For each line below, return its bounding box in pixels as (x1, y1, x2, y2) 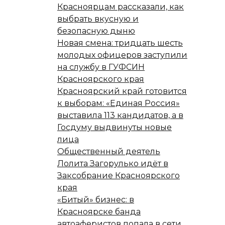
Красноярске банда (57, 206, 141, 216)
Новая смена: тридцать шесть (57, 38, 183, 48)
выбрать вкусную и (57, 14, 139, 24)
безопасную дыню (57, 26, 135, 36)
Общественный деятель (57, 146, 160, 156)
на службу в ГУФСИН (57, 62, 145, 72)
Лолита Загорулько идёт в (57, 158, 168, 168)
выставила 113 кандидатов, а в (57, 110, 183, 120)
